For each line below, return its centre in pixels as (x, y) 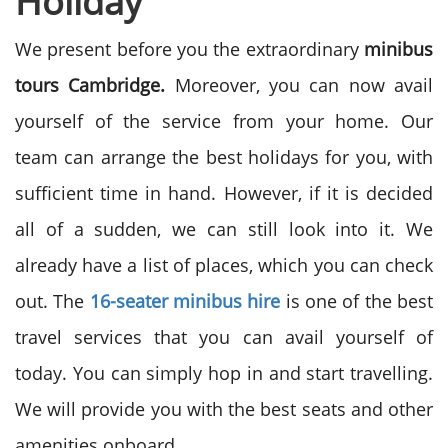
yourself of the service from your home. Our (224, 121)
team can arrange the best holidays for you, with (224, 157)
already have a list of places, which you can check (224, 265)
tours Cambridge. (95, 85)
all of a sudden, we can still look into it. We (224, 229)
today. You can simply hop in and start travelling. (224, 373)
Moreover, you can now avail (304, 85)
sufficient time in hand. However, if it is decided (224, 193)
